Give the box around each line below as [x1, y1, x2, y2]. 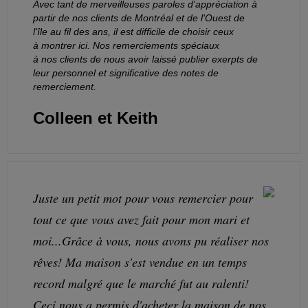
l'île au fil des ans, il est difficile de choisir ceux [33, 25, 234, 37]
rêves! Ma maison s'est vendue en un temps [33, 253, 247, 270]
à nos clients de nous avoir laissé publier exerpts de [33, 53, 258, 65]
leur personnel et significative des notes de [33, 67, 219, 78]
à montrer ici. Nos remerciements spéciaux [33, 39, 220, 51]
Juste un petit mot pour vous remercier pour [33, 189, 254, 206]
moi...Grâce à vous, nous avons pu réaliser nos [33, 232, 269, 249]
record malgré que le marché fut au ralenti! [33, 274, 250, 291]
